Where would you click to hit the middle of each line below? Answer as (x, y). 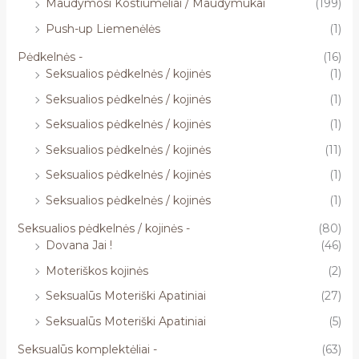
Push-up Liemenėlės (103, 28)
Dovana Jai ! (79, 246)
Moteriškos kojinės (97, 270)
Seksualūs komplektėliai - (87, 350)
